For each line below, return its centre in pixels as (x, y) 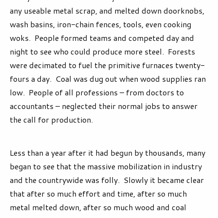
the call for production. (51, 120)
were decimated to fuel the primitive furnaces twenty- (107, 65)
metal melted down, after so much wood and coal (98, 207)
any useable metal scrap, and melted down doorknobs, (107, 11)
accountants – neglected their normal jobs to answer (104, 106)
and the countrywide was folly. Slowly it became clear (107, 180)
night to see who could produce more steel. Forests (102, 52)
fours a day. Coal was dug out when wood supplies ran (108, 79)
